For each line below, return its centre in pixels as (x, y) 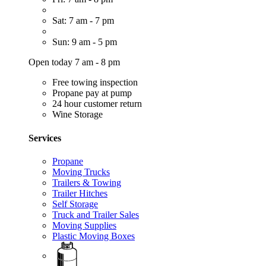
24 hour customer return (97, 104)
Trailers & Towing (87, 182)
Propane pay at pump (92, 93)
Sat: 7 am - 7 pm (83, 21)
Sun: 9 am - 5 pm (85, 42)
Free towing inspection (95, 83)
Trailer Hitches (80, 193)
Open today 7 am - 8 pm (74, 62)
